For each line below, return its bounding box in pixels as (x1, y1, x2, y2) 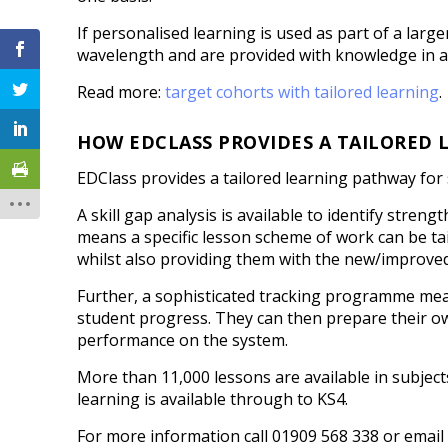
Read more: (77, 81, 166, 104)
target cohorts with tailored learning (165, 81, 440, 104)
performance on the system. (77, 329, 289, 352)
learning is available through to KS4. (77, 388, 349, 411)
